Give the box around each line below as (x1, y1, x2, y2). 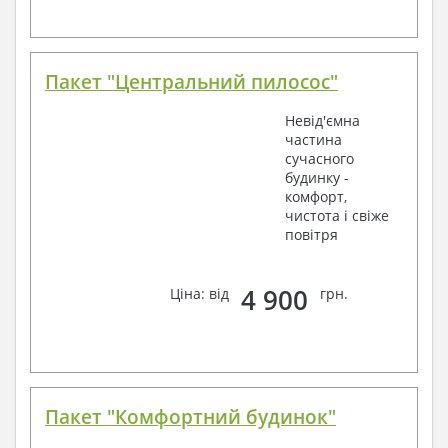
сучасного (285, 149, 354, 168)
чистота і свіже (285, 206, 389, 225)
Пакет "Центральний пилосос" (45, 69, 338, 95)
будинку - (285, 168, 349, 187)
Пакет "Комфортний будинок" (45, 403, 336, 430)
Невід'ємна (285, 111, 360, 130)
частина (285, 130, 342, 149)
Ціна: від (170, 283, 234, 303)
